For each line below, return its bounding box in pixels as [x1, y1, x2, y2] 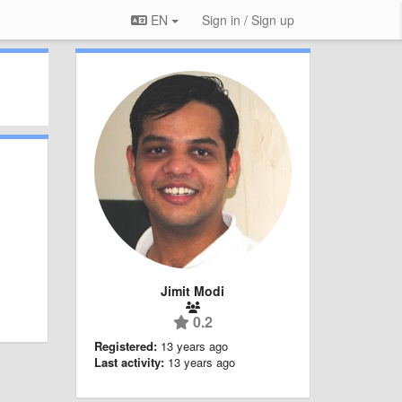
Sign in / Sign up [202, 11, 294, 29]
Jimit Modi [161, 281, 225, 300]
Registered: [93, 336, 157, 354]
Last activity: [93, 353, 164, 371]
